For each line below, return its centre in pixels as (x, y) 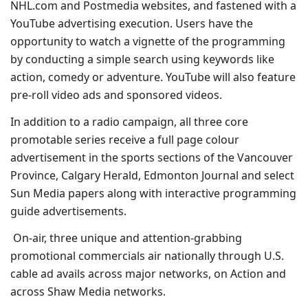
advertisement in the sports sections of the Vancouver (152, 157)
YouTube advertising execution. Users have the (132, 23)
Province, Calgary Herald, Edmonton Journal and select (152, 175)
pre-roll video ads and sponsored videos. (116, 95)
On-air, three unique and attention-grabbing (126, 238)
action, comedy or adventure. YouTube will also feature (153, 77)
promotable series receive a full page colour (125, 140)
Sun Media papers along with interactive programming (153, 193)
